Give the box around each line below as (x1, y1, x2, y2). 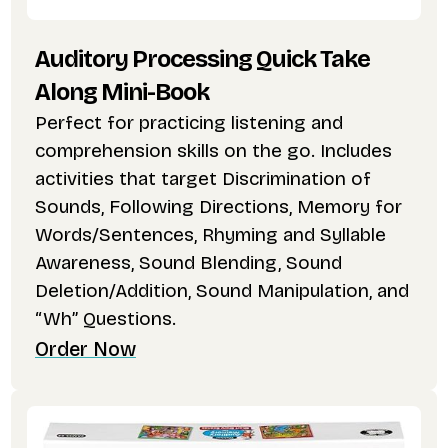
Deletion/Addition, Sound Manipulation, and (34, 279, 409, 303)
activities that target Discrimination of (34, 167, 371, 191)
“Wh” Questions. (34, 307, 176, 331)
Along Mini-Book (34, 78, 209, 107)
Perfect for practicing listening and (34, 111, 343, 135)
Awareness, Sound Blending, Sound (34, 251, 342, 275)
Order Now (34, 338, 136, 362)
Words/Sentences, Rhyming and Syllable (34, 223, 386, 247)
